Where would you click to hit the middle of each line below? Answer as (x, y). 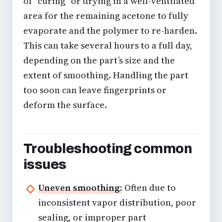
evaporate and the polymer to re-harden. (110, 31)
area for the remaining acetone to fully (106, 16)
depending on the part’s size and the (99, 60)
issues (45, 165)
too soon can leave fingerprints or (95, 90)
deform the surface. (65, 105)
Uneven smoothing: (80, 188)
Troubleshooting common (108, 149)
